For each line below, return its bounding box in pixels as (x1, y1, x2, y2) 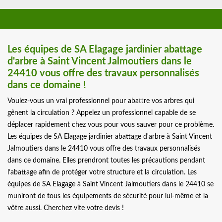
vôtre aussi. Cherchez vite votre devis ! (7, 205, 124, 212)
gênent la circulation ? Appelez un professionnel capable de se (7, 110, 196, 117)
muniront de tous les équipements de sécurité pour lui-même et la (7, 193, 208, 200)
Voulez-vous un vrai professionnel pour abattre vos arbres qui (7, 98, 194, 105)
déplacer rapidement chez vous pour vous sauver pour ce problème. (7, 121, 214, 129)
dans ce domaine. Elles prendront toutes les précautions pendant (7, 157, 205, 165)
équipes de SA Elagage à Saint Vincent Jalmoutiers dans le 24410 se (7, 181, 214, 188)
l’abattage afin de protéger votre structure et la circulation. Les (7, 169, 197, 176)
